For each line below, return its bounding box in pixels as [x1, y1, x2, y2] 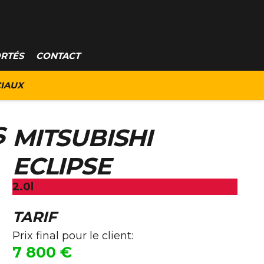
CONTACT [36, 50, 80, 61]
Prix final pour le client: [12, 229, 133, 242]
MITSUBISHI [12, 123, 153, 152]
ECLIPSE [12, 151, 111, 180]
